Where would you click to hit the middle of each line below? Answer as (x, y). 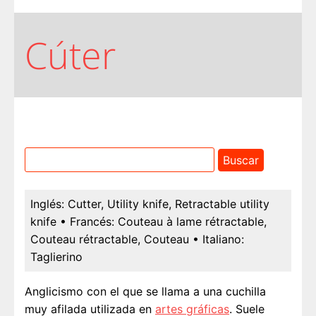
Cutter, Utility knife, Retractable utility (169, 204)
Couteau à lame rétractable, (192, 222)
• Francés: (87, 222)
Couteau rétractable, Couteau (110, 239)
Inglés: (47, 204)
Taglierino (56, 257)
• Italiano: (218, 239)
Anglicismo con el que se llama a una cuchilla (145, 292)
